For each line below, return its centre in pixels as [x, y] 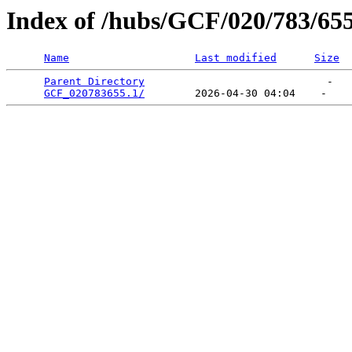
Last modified [236, 58]
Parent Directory [94, 82]
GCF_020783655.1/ [94, 93]
